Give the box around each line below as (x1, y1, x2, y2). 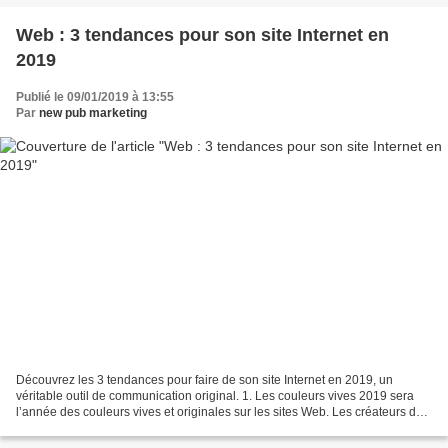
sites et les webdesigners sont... (16, 421, 188, 436)
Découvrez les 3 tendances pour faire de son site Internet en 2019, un (16, 373, 393, 388)
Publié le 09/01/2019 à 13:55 (16, 89, 174, 104)
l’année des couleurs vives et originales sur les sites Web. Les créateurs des (16, 405, 429, 420)
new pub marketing (39, 105, 147, 120)
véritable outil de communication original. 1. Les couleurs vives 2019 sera (16, 389, 414, 404)
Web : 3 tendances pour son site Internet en (16, 24, 389, 45)
